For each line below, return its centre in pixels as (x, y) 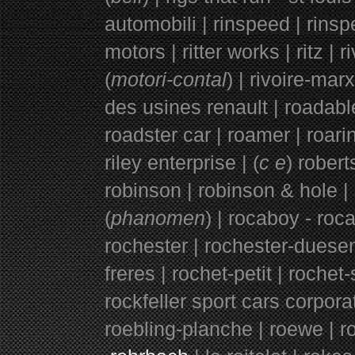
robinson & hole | (273, 190)
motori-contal (169, 79)
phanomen (158, 218)
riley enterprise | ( (182, 162)
